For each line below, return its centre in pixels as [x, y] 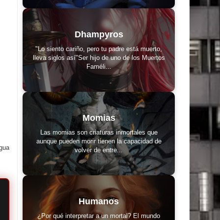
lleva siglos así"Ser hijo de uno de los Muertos [99, 57]
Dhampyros [99, 34]
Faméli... [99, 66]
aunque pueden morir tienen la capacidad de [99, 141]
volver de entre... [99, 150]
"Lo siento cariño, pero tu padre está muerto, [99, 49]
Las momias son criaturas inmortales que [99, 132]
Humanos [99, 201]
